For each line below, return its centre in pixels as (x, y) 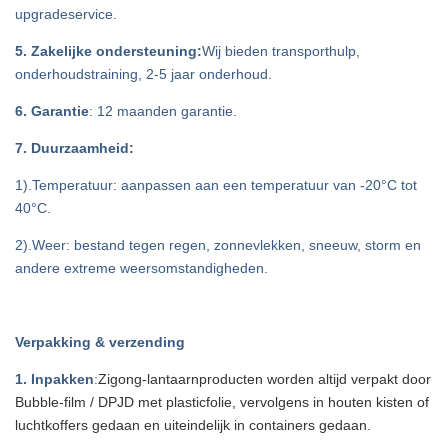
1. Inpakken (54, 378)
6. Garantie (52, 110)
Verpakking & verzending (100, 341)
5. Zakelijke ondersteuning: (108, 50)
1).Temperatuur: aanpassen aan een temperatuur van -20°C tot (216, 184)
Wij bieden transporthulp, (281, 50)
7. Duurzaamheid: (74, 147)
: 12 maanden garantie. (163, 110)
